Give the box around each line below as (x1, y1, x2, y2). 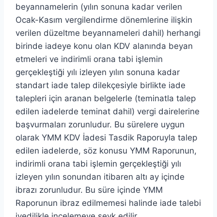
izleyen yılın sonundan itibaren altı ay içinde (15, 171, 185, 182)
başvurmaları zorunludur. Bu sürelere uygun (15, 119, 185, 129)
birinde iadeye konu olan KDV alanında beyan (15, 41, 193, 51)
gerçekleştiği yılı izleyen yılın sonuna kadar (15, 67, 180, 77)
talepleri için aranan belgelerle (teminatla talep (15, 93, 196, 103)
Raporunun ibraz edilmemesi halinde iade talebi (15, 198, 201, 208)
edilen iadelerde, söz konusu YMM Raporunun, (15, 145, 197, 155)
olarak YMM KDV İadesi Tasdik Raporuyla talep (15, 132, 197, 142)
